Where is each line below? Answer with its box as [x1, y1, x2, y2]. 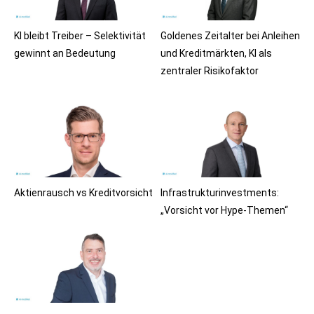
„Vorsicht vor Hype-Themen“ [161, 205, 288, 217]
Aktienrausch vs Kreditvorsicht [14, 187, 153, 199]
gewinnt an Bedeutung [14, 47, 116, 59]
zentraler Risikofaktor [161, 64, 259, 76]
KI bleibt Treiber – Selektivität [14, 29, 146, 41]
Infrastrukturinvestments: [161, 187, 279, 199]
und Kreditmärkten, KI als [161, 47, 272, 59]
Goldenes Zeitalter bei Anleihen [161, 29, 300, 41]
